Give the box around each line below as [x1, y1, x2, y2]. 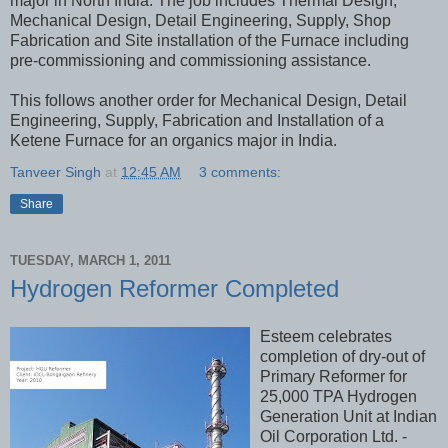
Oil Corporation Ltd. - [260, 427, 407, 445]
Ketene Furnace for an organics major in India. [10, 131, 337, 149]
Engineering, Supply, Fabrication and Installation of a [10, 111, 384, 129]
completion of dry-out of [260, 347, 425, 365]
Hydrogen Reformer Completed [10, 274, 339, 302]
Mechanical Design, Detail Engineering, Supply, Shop [10, 11, 391, 29]
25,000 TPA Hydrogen [260, 387, 417, 405]
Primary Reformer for [260, 367, 407, 385]
